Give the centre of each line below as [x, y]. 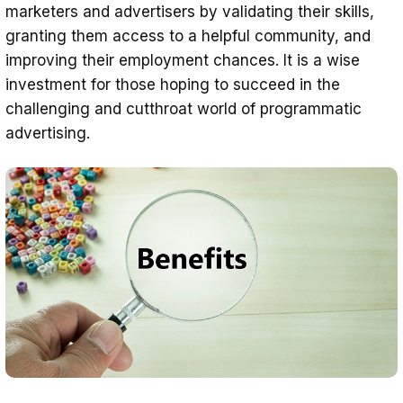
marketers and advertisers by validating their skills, [190, 12]
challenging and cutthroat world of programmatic [184, 109]
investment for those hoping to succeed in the [173, 85]
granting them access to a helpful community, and [188, 36]
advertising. [48, 134]
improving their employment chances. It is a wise [183, 61]
